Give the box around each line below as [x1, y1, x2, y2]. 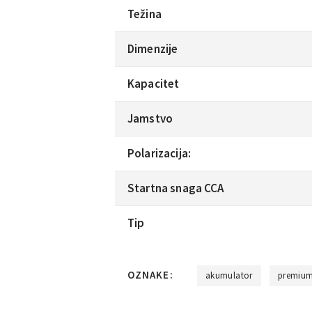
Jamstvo [127, 110, 173, 126]
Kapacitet [127, 75, 180, 91]
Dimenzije [127, 40, 178, 56]
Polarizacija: [127, 145, 191, 161]
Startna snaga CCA [127, 180, 224, 196]
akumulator [205, 269, 253, 281]
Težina [127, 6, 162, 22]
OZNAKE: [127, 267, 176, 281]
